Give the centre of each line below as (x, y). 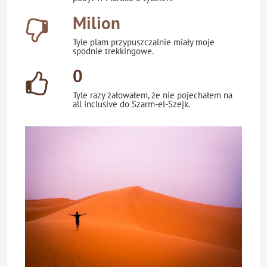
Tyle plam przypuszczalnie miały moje (144, 42)
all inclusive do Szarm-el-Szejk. (131, 104)
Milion (97, 23)
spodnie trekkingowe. (113, 51)
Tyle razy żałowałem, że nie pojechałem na (153, 95)
